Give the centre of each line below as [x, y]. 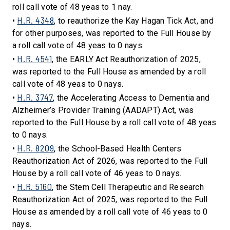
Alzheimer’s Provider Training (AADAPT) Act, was [103, 110]
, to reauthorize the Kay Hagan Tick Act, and [134, 21]
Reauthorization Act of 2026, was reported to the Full [110, 161]
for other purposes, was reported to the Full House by [112, 33]
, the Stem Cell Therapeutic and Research [128, 187]
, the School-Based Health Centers [118, 149]
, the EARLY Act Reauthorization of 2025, [126, 59]
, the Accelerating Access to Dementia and [131, 98]
